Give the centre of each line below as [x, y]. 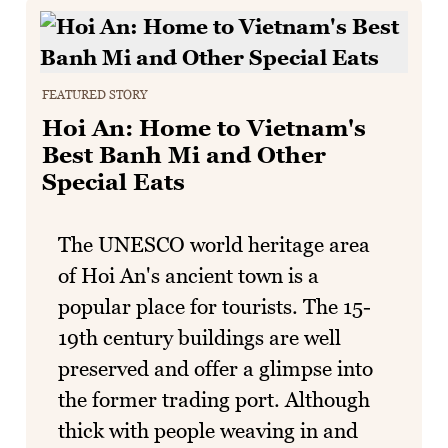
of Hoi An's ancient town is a [188, 275]
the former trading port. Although [214, 399]
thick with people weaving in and [208, 430]
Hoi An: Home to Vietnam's [204, 128]
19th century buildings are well [199, 337]
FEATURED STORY [94, 94]
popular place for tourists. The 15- [214, 306]
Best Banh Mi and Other [184, 155]
